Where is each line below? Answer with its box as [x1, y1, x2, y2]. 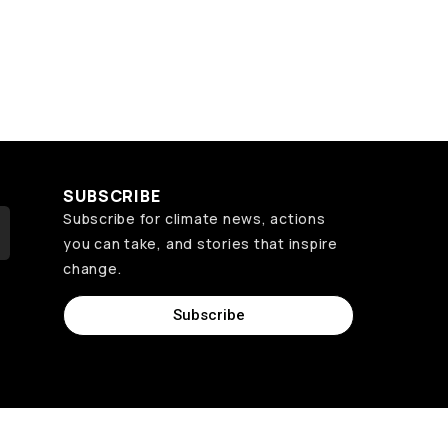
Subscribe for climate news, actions [63, 209, 326, 228]
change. [63, 259, 122, 278]
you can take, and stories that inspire [63, 234, 339, 253]
